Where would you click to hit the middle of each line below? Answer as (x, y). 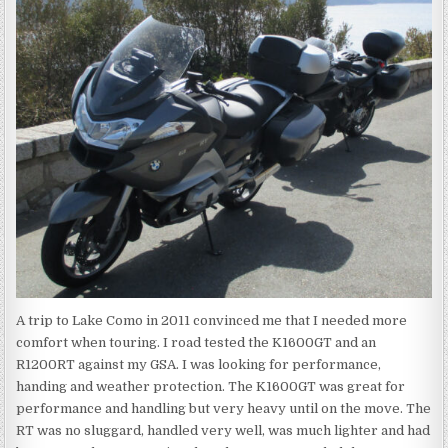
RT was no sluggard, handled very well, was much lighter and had (223, 431)
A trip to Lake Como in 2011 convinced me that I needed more (212, 321)
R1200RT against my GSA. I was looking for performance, (199, 365)
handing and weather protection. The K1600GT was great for (211, 387)
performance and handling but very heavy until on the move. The (224, 409)
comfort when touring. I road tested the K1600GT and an (196, 343)
